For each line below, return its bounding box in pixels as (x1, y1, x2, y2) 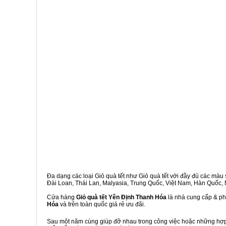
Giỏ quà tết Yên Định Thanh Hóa (76, 194, 166, 201)
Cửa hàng (47, 194, 76, 201)
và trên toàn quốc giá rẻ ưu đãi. (59, 201, 145, 208)
